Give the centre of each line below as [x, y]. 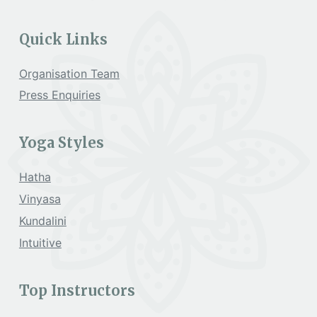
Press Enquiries [59, 95]
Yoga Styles [61, 143]
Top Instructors [77, 290]
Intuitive [40, 242]
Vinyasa [40, 199]
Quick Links [63, 39]
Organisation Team [69, 73]
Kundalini [42, 221]
